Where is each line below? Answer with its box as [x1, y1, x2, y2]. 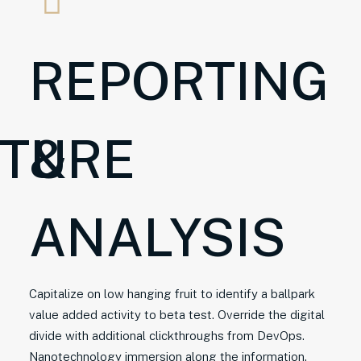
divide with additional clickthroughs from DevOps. [29, 329, 305, 342]
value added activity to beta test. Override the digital [29, 308, 325, 322]
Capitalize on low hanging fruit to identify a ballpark [29, 287, 315, 301]
